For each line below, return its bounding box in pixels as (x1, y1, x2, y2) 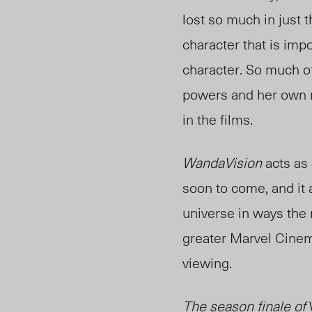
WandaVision (182, 152, 265, 173)
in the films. (182, 109, 256, 130)
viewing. (182, 252, 232, 274)
